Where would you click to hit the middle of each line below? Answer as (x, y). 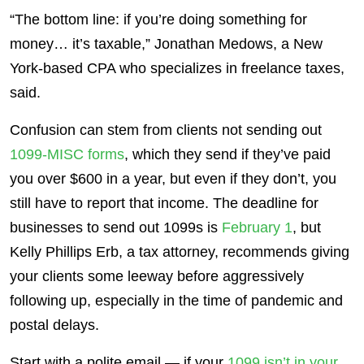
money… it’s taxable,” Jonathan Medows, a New (166, 43)
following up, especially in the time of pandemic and (176, 300)
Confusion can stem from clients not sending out (166, 130)
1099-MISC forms (67, 154)
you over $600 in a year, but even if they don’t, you (173, 178)
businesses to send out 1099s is (116, 227)
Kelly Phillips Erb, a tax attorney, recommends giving (180, 251)
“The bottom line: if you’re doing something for (158, 19)
